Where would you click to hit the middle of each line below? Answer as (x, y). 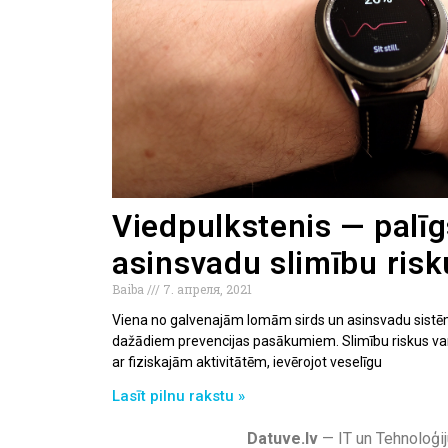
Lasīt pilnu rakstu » (178, 395)
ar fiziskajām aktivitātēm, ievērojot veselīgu (247, 361)
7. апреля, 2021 (206, 288)
